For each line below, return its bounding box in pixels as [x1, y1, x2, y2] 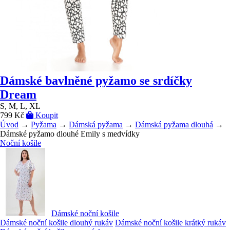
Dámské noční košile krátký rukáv [115, 218, 226, 227]
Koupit [33, 111, 58, 120]
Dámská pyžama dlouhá [135, 120, 213, 129]
